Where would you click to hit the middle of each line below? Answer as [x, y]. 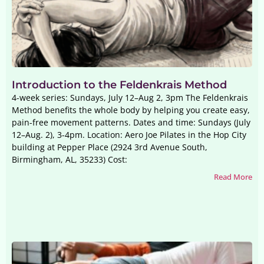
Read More [233, 177]
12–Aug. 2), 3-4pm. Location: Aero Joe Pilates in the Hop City [129, 135]
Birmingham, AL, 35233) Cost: [70, 159]
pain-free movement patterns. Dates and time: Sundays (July [131, 122]
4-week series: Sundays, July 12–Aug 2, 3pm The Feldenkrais [130, 98]
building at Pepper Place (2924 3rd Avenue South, [110, 147]
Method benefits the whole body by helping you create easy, [131, 110]
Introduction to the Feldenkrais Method [119, 85]
